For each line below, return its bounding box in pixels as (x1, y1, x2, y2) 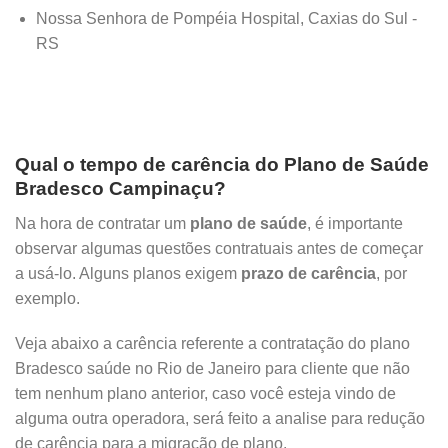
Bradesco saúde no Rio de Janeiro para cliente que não (15, 360, 410, 378)
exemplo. (15, 289, 80, 307)
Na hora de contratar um (15, 214, 186, 232)
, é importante (307, 214, 403, 232)
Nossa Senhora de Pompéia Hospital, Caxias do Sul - (35, 10, 417, 28)
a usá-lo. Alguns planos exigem (15, 264, 237, 282)
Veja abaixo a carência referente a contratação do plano (15, 335, 410, 353)
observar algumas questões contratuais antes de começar (15, 239, 423, 257)
